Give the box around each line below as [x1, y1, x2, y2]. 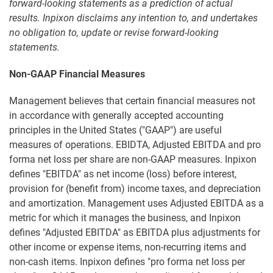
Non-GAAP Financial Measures [9, 68, 145, 80]
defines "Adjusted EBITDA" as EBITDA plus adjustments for [9, 227, 260, 239]
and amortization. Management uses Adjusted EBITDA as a [9, 197, 264, 210]
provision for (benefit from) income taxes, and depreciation [9, 183, 261, 195]
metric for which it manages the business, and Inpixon [9, 212, 241, 224]
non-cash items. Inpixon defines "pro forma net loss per [9, 256, 245, 268]
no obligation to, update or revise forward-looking [9, 27, 219, 39]
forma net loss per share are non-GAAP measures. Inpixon [9, 154, 257, 166]
